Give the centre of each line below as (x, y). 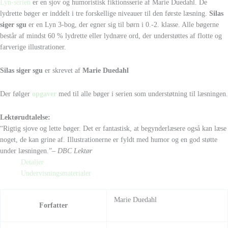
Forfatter (53, 206)
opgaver (44, 94)
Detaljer (33, 162)
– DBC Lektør (72, 151)
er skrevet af (64, 70)
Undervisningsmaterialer (56, 173)
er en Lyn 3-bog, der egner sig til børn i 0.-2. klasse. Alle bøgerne (123, 24)
